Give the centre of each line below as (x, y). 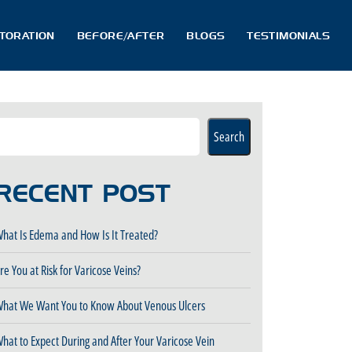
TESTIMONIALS (288, 35)
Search (229, 137)
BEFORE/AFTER (121, 35)
